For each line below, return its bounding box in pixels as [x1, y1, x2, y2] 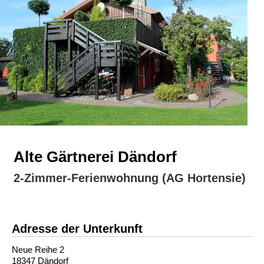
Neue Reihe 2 [12, 244, 64, 255]
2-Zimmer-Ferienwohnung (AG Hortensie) [14, 171, 246, 184]
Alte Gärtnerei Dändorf [14, 147, 177, 166]
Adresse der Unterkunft [12, 222, 143, 235]
